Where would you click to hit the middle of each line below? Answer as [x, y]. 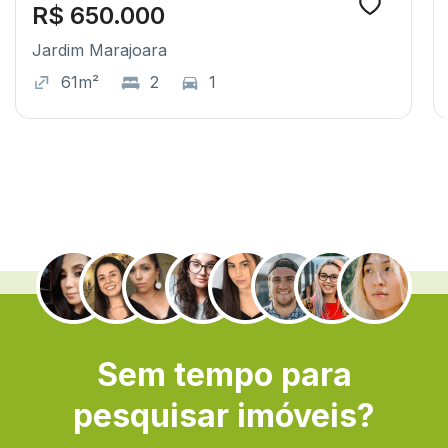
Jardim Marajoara [99, 49]
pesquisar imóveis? [224, 415]
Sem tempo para [224, 374]
